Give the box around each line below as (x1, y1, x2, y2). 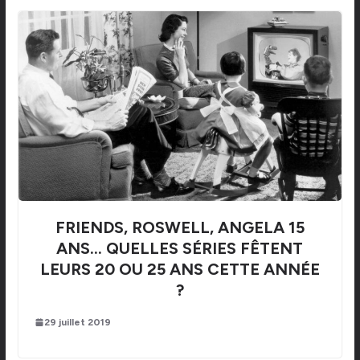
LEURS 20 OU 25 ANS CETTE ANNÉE (39, 259, 320, 279)
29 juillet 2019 (43, 316, 111, 328)
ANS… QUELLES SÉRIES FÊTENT (56, 238, 304, 258)
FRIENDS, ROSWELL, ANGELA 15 (55, 217, 305, 237)
